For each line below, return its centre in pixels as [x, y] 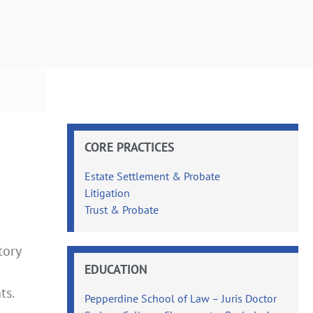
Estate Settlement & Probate [153, 176]
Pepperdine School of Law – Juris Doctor [181, 298]
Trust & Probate [122, 209]
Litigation [108, 192]
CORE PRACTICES [130, 147]
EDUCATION [116, 269]
